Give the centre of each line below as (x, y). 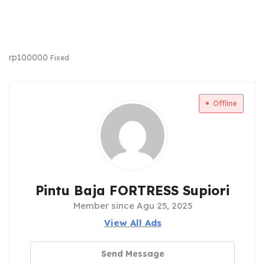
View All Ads (132, 223)
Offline (225, 104)
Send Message (132, 254)
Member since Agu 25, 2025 (132, 206)
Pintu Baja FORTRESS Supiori (132, 191)
